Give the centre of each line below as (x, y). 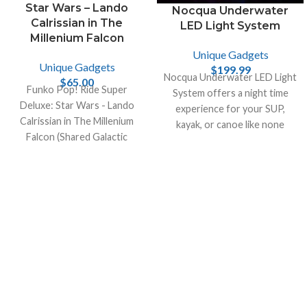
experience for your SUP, (230, 108)
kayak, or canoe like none (230, 124)
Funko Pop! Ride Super (77, 89)
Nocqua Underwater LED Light (230, 77)
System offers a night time (230, 93)
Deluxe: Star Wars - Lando (77, 105)
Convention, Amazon (77, 152)
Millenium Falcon (77, 38)
